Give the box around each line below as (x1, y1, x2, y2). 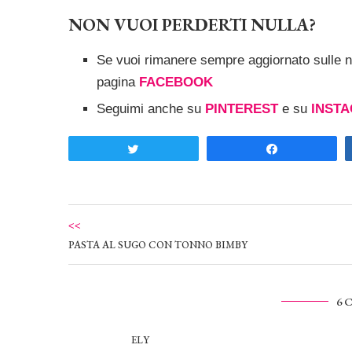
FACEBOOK (139, 75, 213, 90)
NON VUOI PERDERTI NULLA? (68, 13, 316, 37)
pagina (97, 75, 139, 90)
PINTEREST (205, 101, 278, 117)
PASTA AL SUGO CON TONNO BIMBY (68, 238, 247, 252)
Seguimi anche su (97, 101, 205, 117)
